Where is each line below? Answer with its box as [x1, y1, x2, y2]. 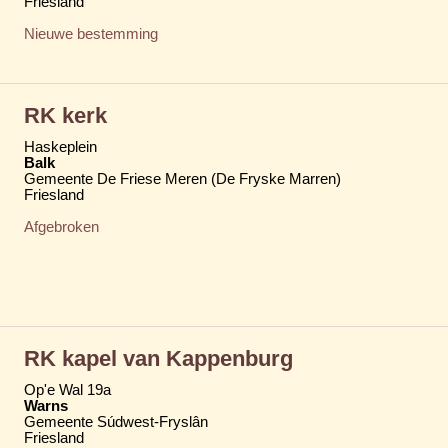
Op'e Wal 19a [24, 381, 111, 398]
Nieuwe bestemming [24, 25, 158, 42]
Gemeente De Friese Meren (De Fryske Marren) [24, 170, 341, 187]
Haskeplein [24, 138, 97, 155]
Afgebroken [24, 218, 99, 235]
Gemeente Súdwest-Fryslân [24, 413, 208, 430]
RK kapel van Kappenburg [24, 345, 293, 371]
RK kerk [24, 102, 107, 128]
